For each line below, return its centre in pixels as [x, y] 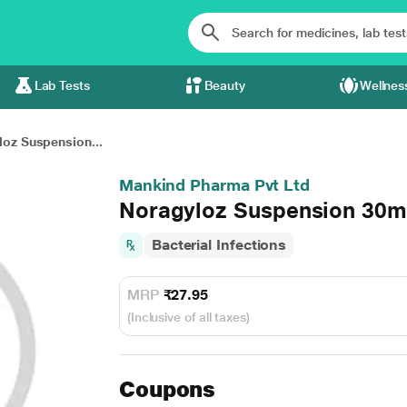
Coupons [167, 389]
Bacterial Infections [219, 245]
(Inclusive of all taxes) [188, 317]
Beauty [225, 85]
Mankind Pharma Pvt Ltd [214, 185]
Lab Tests [62, 85]
